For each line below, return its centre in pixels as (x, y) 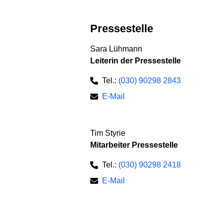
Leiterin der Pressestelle (136, 61)
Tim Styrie (108, 133)
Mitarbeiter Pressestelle (134, 145)
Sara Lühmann (116, 49)
